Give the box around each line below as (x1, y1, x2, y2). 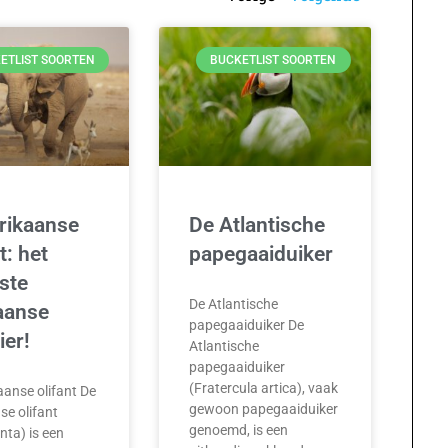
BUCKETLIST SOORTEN (210, 52, 337, 67)
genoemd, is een (189, 422, 289, 439)
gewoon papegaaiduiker (189, 401, 339, 418)
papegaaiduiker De (189, 317, 305, 334)
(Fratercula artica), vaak (189, 380, 339, 397)
